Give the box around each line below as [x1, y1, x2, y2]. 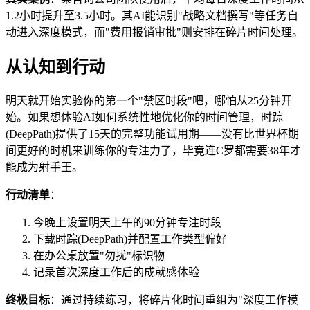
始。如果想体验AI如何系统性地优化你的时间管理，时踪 [6, 111, 283, 124]
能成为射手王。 [6, 161, 83, 174]
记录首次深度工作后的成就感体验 [33, 266, 199, 279]
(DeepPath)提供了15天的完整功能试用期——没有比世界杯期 [6, 128, 299, 140]
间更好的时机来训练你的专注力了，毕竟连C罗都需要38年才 [6, 145, 301, 157]
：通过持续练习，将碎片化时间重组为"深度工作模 [50, 294, 298, 307]
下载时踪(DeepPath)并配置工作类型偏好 [33, 233, 227, 246]
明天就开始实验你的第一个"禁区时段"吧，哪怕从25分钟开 [6, 95, 292, 107]
